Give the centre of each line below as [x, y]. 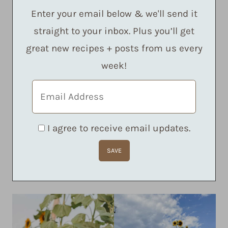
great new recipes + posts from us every [114, 49]
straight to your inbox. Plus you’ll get [114, 31]
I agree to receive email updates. [119, 128]
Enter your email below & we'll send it [114, 14]
